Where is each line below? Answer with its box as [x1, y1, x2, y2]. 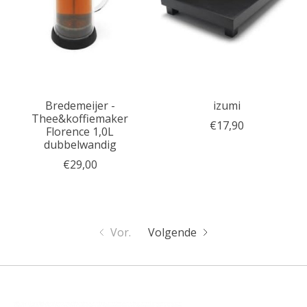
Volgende [148, 225, 197, 241]
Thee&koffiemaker [32, 111, 129, 127]
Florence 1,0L [46, 124, 114, 140]
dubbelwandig [43, 137, 116, 153]
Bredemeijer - [45, 98, 115, 114]
